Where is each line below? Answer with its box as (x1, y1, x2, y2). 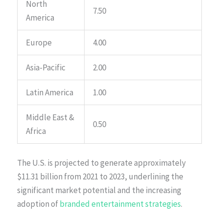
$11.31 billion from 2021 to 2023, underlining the (17, 171, 183, 182)
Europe (26, 37, 52, 48)
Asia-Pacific (26, 62, 66, 73)
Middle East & (26, 111, 74, 123)
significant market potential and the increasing (17, 185, 181, 196)
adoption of (17, 198, 60, 210)
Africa (26, 125, 46, 136)
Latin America (26, 87, 73, 98)
